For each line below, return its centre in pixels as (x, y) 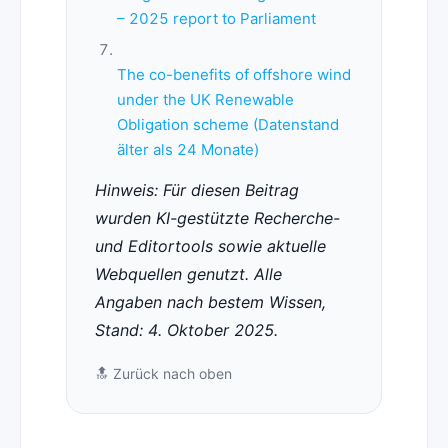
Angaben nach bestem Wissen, (210, 302)
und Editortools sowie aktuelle (210, 246)
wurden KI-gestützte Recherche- (217, 218)
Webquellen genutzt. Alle (188, 274)
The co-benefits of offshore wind (233, 75)
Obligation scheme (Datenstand (227, 125)
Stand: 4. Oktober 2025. (186, 330)
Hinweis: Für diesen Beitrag (196, 190)
